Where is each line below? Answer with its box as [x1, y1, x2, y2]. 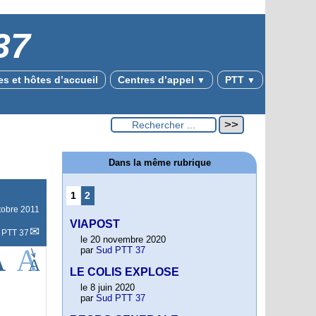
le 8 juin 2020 [80, 282, 135, 293]
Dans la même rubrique [108, 157, 211, 168]
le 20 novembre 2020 [80, 234, 166, 245]
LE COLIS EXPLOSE [70, 266, 179, 279]
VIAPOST [70, 218, 120, 231]
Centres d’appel [118, 74, 197, 85]
